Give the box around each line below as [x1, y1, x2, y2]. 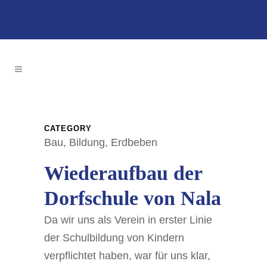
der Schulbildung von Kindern [44, 232, 184, 244]
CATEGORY [44, 124, 92, 133]
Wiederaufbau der [44, 162, 202, 184]
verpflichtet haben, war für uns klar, [44, 250, 210, 262]
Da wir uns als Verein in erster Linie [44, 214, 212, 226]
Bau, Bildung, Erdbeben [44, 136, 157, 148]
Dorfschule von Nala [44, 187, 221, 209]
